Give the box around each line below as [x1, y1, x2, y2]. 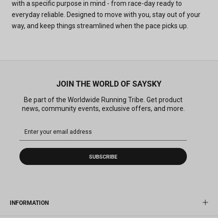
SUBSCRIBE [89, 154, 117, 161]
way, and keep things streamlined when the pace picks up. [12, 22, 188, 30]
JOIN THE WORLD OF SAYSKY [56, 79, 162, 89]
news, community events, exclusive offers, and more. [21, 105, 185, 113]
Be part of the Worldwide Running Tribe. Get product [24, 96, 182, 104]
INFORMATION [10, 200, 49, 207]
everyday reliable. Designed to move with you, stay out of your [12, 11, 200, 19]
